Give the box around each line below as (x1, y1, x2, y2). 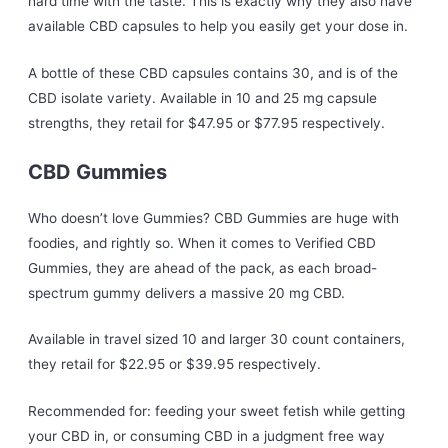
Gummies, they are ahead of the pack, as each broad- (28, 259, 378, 276)
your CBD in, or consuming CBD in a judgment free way (28, 428, 386, 445)
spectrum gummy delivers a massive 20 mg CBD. (28, 284, 346, 301)
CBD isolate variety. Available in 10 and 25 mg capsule (28, 89, 378, 106)
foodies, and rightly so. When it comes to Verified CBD (28, 234, 377, 251)
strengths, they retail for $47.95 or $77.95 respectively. (28, 114, 386, 131)
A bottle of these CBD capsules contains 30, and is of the (28, 64, 399, 81)
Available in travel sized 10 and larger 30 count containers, (28, 331, 406, 348)
